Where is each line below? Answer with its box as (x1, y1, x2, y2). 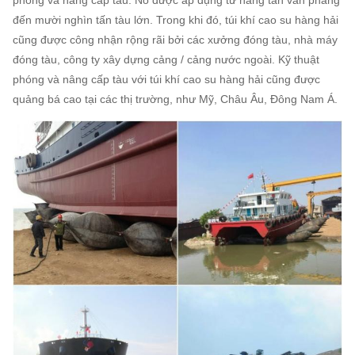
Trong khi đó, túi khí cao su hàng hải (156, 13, 338, 26)
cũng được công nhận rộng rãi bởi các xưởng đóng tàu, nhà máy (13, 32, 338, 46)
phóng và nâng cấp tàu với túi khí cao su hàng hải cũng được (13, 72, 320, 86)
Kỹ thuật (278, 52, 319, 66)
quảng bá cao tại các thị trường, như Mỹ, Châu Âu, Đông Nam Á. (13, 92, 338, 105)
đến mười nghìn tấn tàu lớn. (13, 13, 153, 26)
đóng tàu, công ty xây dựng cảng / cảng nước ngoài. (13, 52, 275, 66)
